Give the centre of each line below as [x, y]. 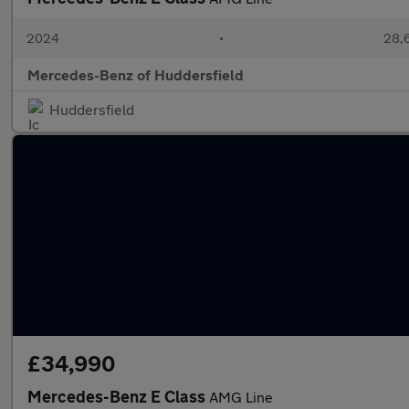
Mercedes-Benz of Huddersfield [136, 74]
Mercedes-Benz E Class [118, 396]
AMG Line [241, 397]
